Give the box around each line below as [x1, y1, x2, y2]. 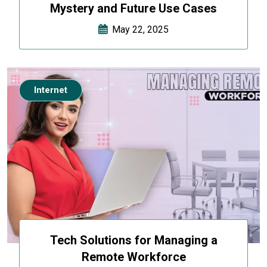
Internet [34, 84, 67, 95]
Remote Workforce [81, 250, 186, 265]
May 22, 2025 [107, 23, 169, 35]
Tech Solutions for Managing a [49, 233, 218, 248]
